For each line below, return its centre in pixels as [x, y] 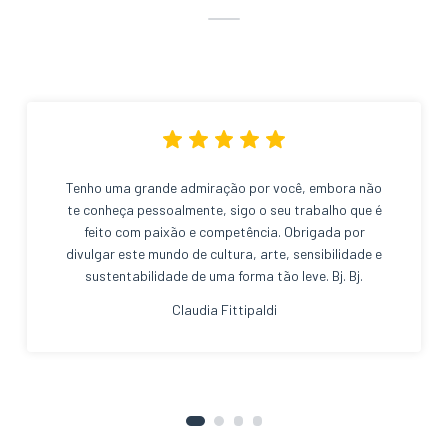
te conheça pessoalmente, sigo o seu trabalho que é [224, 210]
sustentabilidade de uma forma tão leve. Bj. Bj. [224, 276]
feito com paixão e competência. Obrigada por [224, 232]
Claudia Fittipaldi [224, 310]
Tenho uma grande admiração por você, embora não [224, 188]
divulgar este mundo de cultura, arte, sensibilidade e [224, 254]
